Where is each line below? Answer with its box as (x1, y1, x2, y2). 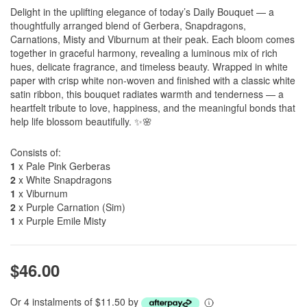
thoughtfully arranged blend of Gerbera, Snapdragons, (10, 19, 246, 32)
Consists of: (10, 145, 61, 159)
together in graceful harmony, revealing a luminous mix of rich (10, 46, 278, 60)
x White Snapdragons (16, 173, 112, 186)
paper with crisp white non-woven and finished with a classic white (10, 73, 295, 87)
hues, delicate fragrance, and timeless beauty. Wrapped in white (10, 60, 288, 73)
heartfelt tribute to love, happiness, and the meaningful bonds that (10, 101, 295, 114)
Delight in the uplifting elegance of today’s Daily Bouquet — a (10, 5, 274, 19)
